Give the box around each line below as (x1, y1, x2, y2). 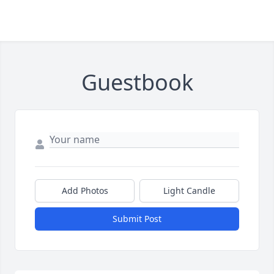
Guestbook (81, 67, 193, 97)
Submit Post (113, 213, 161, 224)
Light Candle (163, 185, 215, 196)
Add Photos (61, 185, 108, 196)
